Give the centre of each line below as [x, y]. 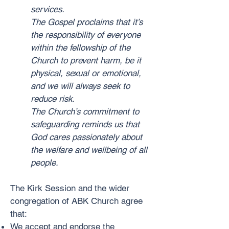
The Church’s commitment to [85, 111]
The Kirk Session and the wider [70, 188]
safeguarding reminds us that [85, 124]
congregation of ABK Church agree [76, 201]
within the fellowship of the [81, 48]
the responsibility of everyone [86, 35]
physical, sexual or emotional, [86, 73]
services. [48, 9]
